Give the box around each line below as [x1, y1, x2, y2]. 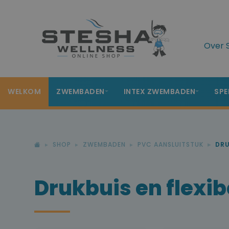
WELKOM [8, 86, 41, 97]
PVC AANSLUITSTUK [138, 140, 203, 149]
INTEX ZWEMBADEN [123, 86, 195, 97]
